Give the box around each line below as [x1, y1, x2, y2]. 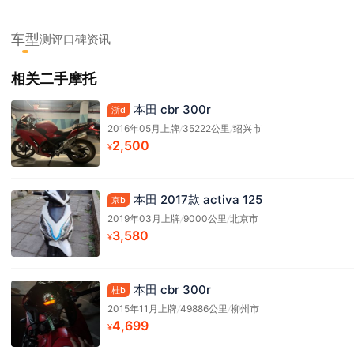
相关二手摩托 [11, 70, 96, 87]
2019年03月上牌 [107, 212, 180, 224]
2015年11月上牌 [107, 302, 177, 314]
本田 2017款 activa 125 [134, 191, 262, 207]
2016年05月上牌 [107, 122, 179, 134]
